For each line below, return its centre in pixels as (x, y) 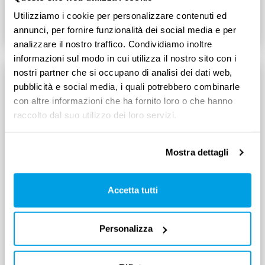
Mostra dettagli (197, 152)
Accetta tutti (132, 190)
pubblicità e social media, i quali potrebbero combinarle (127, 86)
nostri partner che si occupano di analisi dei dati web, (123, 72)
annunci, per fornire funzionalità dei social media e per (125, 30)
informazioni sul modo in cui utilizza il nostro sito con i (125, 58)
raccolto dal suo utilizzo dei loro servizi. (95, 115)
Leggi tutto (209, 20)
